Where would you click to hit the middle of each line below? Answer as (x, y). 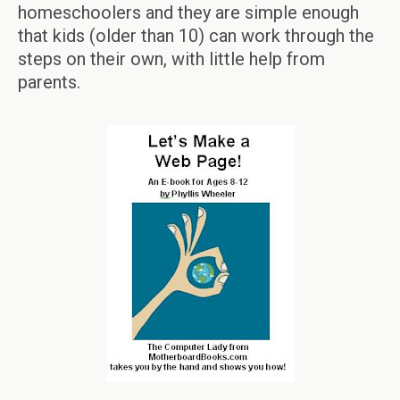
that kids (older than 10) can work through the (196, 36)
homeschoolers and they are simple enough (188, 12)
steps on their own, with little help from (171, 59)
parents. (49, 82)
